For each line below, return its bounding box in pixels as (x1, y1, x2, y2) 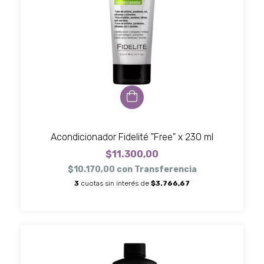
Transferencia (134, 164, 197, 175)
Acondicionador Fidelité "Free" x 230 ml (51, 131, 213, 143)
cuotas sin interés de (81, 179, 151, 188)
